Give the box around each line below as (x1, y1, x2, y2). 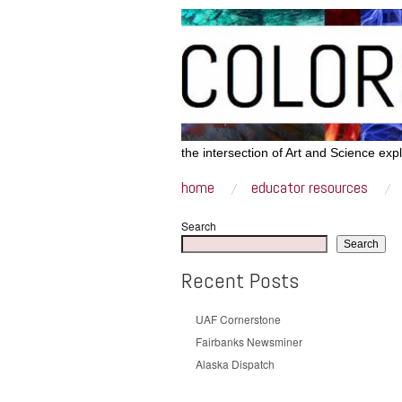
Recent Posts (181, 266, 299, 294)
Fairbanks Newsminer (196, 333, 302, 349)
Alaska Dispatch (196, 355, 275, 371)
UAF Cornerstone (196, 310, 281, 327)
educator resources (251, 177, 369, 197)
